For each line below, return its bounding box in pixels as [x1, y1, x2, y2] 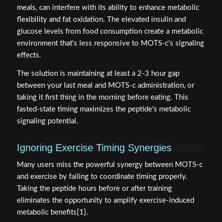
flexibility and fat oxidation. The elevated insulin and [16, 15, 186, 23]
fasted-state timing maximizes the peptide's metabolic [16, 105, 191, 113]
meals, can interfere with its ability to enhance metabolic [16, 3, 199, 11]
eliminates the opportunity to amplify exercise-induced [16, 197, 194, 205]
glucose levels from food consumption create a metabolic [16, 27, 203, 35]
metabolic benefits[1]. [16, 209, 88, 217]
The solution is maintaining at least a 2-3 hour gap [16, 69, 179, 77]
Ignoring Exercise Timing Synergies [16, 142, 171, 153]
